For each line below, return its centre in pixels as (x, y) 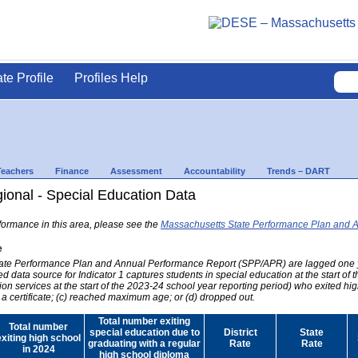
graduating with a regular (144, 343)
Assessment (136, 171)
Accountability (215, 171)
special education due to (144, 332)
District (240, 332)
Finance (72, 171)
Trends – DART (298, 171)
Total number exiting (144, 321)
